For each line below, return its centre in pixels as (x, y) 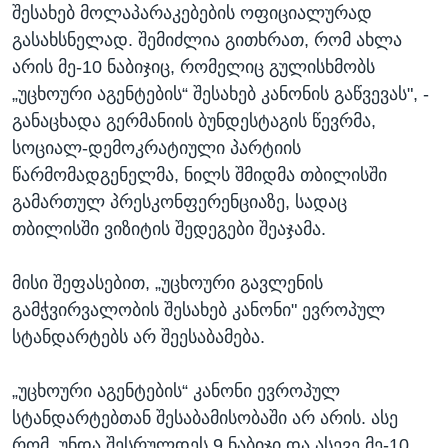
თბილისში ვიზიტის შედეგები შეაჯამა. (169, 229)
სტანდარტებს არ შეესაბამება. (138, 337)
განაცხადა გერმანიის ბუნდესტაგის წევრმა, (194, 121)
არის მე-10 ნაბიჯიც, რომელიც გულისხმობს (193, 67)
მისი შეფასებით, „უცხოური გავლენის (167, 283)
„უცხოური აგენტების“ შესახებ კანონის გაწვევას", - (220, 94)
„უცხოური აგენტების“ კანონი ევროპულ (176, 391)
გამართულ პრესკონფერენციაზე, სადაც (179, 202)
